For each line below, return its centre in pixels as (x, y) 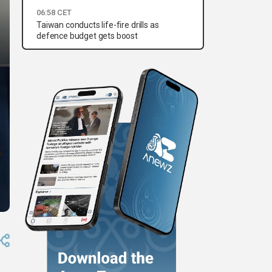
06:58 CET (54, 13)
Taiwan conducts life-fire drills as (98, 25)
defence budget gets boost (87, 36)
